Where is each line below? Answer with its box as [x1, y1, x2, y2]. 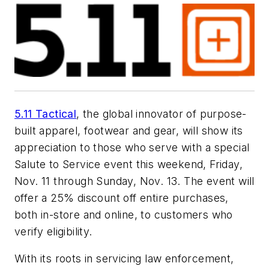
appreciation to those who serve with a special [14, 141, 250, 154]
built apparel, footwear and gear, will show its [14, 124, 243, 137]
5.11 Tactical [14, 107, 77, 120]
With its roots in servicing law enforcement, [14, 252, 234, 265]
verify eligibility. [14, 225, 96, 238]
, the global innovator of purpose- [76, 107, 247, 120]
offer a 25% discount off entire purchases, [14, 191, 229, 204]
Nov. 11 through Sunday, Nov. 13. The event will [14, 174, 255, 187]
